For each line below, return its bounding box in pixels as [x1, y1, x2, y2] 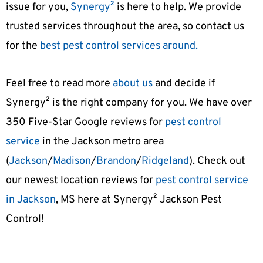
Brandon [96, 154, 136, 168]
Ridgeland [141, 154, 189, 168]
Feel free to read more [6, 77, 113, 91]
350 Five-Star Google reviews [6, 116, 147, 130]
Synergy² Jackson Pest [113, 193, 222, 207]
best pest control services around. [40, 39, 198, 53]
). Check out [189, 154, 245, 168]
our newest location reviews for [6, 174, 156, 188]
